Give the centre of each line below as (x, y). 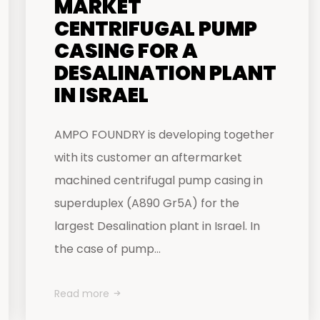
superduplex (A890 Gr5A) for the (147, 203)
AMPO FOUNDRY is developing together (164, 135)
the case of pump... (107, 249)
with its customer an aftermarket (148, 157)
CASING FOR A (126, 51)
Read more (82, 294)
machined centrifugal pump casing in (159, 180)
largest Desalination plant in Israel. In (157, 226)
